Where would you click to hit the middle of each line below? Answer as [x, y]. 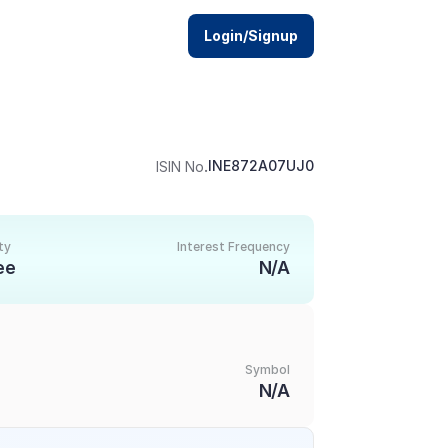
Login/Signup [250, 35]
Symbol [267, 369]
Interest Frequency [233, 246]
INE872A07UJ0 [260, 165]
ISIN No [179, 166]
